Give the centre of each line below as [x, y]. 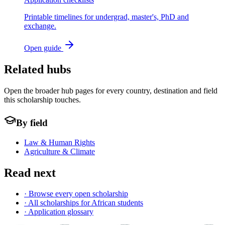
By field [32, 123]
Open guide [44, 48]
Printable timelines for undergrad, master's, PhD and [106, 17]
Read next [30, 173]
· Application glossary [59, 212]
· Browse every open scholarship [76, 194]
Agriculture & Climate [60, 151]
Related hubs [37, 70]
